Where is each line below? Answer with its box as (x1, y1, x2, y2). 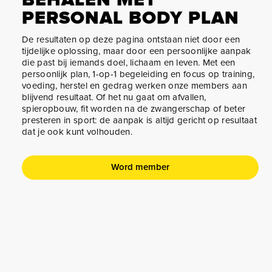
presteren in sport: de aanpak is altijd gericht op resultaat (22, 114, 257, 126)
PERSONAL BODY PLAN (22, 7, 239, 29)
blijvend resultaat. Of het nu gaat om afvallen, (22, 90, 206, 103)
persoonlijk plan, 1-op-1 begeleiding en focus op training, (22, 67, 255, 80)
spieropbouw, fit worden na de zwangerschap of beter (22, 102, 246, 115)
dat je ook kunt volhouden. (22, 125, 132, 138)
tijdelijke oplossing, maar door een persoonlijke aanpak (22, 44, 251, 57)
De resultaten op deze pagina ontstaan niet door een (22, 33, 240, 46)
